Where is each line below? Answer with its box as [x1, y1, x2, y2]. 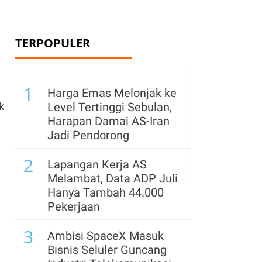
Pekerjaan [47, 199, 100, 213]
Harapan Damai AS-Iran [47, 114, 170, 128]
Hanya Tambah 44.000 [47, 185, 164, 199]
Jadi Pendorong [47, 128, 129, 142]
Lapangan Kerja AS [47, 157, 147, 171]
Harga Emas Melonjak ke [47, 86, 177, 100]
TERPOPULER [15, 35, 90, 51]
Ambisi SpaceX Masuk [47, 229, 164, 243]
